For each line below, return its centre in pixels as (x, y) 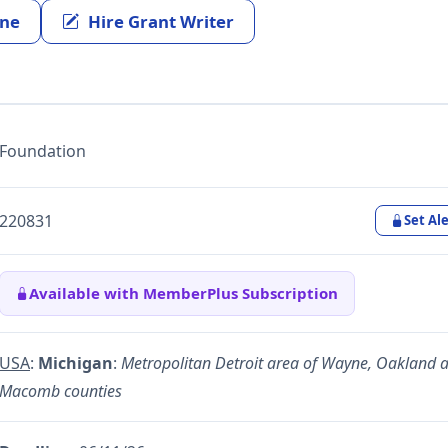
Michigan (75, 363)
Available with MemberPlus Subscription (183, 293)
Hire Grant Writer (161, 21)
